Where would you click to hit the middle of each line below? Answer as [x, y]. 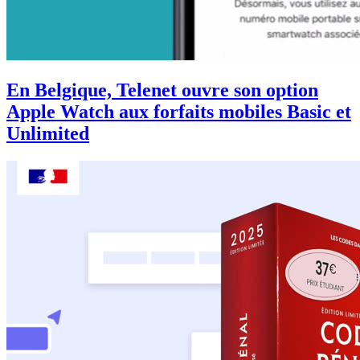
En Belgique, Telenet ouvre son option [162, 90]
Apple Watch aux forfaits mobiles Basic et [179, 112]
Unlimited [48, 134]
